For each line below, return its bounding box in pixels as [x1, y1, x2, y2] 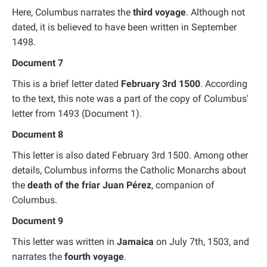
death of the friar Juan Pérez [27, 179, 151, 191]
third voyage [133, 6, 186, 18]
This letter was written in [12, 235, 117, 247]
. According [200, 77, 247, 89]
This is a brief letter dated [12, 77, 121, 89]
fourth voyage [64, 250, 124, 262]
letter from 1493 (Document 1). [12, 107, 142, 119]
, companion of [151, 179, 215, 191]
